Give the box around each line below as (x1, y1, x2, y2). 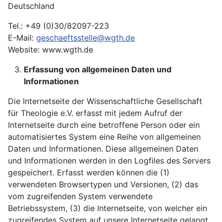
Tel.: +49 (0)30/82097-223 (8, 21, 109, 31)
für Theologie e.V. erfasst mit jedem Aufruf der (8, 108, 182, 118)
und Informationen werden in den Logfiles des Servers (8, 156, 211, 166)
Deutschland (8, 1, 55, 11)
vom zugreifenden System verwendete (8, 191, 153, 201)
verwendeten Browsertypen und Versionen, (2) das (8, 179, 198, 189)
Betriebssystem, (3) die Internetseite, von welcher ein (8, 203, 207, 213)
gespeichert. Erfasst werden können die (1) (8, 167, 169, 177)
